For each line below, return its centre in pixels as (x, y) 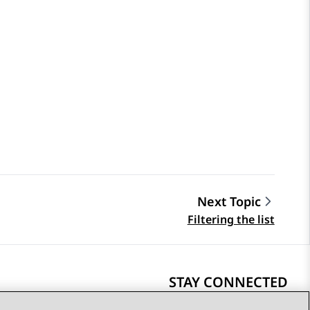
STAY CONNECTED (228, 282)
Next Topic (229, 202)
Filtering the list (231, 220)
